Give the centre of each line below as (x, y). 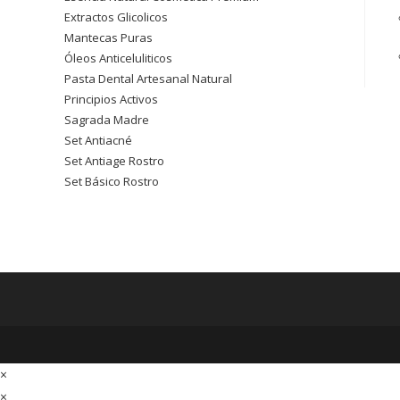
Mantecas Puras (108, 37)
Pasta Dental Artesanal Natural (148, 79)
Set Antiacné (98, 140)
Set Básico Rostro (112, 181)
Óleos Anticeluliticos (118, 58)
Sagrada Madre (107, 120)
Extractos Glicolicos (116, 17)
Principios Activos (111, 99)
